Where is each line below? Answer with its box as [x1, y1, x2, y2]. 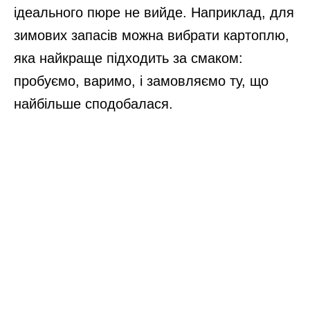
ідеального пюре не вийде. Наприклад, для [14, 5, 294, 21]
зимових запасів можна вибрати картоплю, [14, 28, 289, 44]
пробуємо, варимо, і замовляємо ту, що [14, 73, 268, 89]
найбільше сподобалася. [14, 96, 173, 112]
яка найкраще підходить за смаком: [14, 51, 243, 66]
